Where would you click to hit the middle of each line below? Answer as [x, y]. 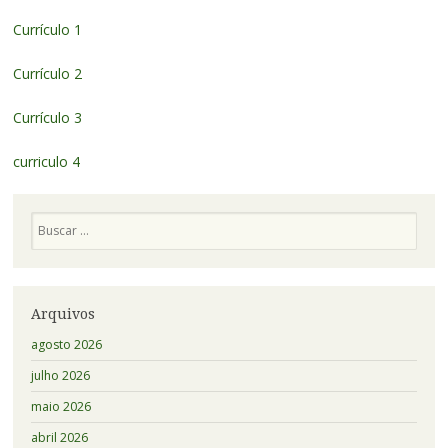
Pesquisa [55, 219]
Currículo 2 [47, 73]
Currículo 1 [47, 29]
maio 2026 [60, 407]
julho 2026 [60, 376]
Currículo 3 [47, 117]
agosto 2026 [66, 345]
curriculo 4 [46, 161]
